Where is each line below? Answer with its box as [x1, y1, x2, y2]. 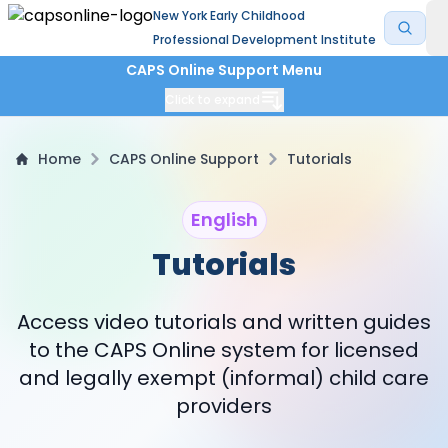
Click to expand [164, 91, 260, 108]
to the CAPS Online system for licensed [29, 336, 419, 364]
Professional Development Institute [153, 31, 376, 48]
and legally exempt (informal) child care [19, 364, 429, 392]
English [190, 207, 258, 232]
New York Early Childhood [153, 7, 305, 24]
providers [176, 392, 272, 420]
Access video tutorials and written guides [17, 308, 431, 336]
